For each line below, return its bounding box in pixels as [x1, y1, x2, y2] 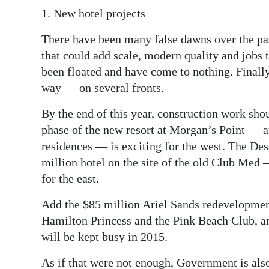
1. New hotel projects [41, 7, 145, 20]
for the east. [41, 172, 99, 186]
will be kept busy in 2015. [41, 230, 168, 244]
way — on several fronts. [41, 81, 164, 95]
